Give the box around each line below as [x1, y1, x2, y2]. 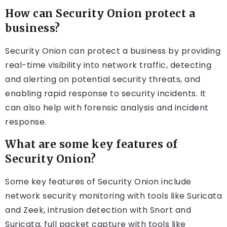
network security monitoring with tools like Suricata [5, 190, 222, 202]
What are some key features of [5, 138, 178, 152]
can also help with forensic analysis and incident [5, 102, 209, 114]
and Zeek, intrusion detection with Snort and [5, 204, 191, 216]
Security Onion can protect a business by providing [5, 45, 220, 57]
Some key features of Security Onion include [5, 176, 192, 188]
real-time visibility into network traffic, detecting [5, 59, 211, 71]
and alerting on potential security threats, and [5, 73, 201, 86]
